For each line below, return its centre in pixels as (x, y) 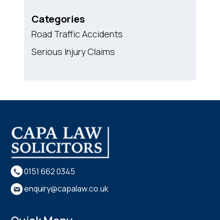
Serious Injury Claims (73, 52)
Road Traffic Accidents (77, 34)
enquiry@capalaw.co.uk (67, 189)
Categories (58, 19)
